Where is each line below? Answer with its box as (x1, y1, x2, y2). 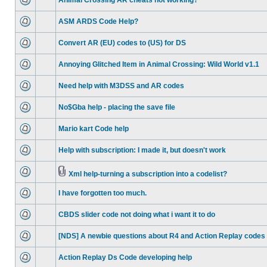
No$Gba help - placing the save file (58, 103, 175, 111)
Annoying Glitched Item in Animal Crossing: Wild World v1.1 (58, 60, 259, 69)
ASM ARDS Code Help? (58, 17, 138, 26)
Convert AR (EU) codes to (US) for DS (58, 39, 186, 47)
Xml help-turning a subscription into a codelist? (69, 170, 227, 178)
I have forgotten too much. (58, 189, 147, 197)
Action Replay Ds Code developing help (58, 253, 192, 262)
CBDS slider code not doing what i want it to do (58, 210, 215, 219)
